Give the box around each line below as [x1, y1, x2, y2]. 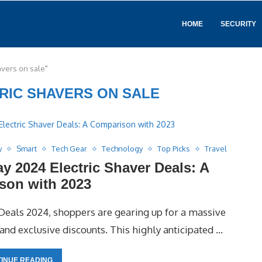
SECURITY [220, 20, 256, 28]
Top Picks [157, 144, 191, 153]
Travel [205, 144, 227, 153]
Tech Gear [51, 144, 88, 153]
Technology [102, 144, 143, 153]
